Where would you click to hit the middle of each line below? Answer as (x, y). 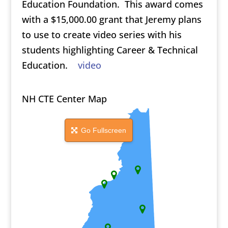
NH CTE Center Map (64, 98)
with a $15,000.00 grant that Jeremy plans (111, 19)
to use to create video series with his (102, 34)
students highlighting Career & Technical (110, 50)
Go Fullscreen (103, 130)
